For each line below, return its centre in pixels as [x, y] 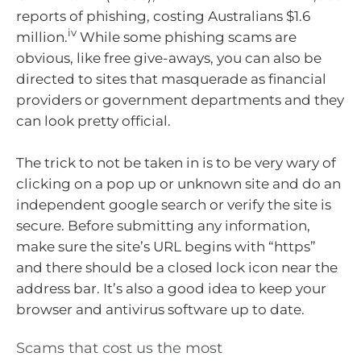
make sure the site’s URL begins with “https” [166, 246]
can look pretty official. [93, 121]
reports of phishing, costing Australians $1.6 [163, 17]
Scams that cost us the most [119, 349]
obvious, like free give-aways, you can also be [169, 58]
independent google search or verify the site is [174, 204]
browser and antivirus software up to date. [160, 309]
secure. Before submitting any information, [163, 225]
